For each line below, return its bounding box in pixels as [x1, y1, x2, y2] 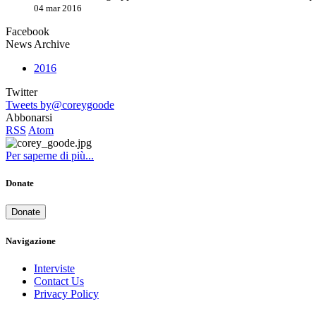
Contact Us [34, 274, 84, 287]
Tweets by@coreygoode [6, 99, 114, 111]
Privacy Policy [34, 287, 99, 300]
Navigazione [6, 235, 56, 246]
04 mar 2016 [34, 3, 82, 14]
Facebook [6, 25, 49, 38]
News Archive [6, 38, 70, 51]
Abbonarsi [6, 111, 52, 124]
